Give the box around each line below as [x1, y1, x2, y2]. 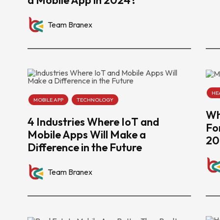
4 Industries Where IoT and [27, 114, 159, 129]
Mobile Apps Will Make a [27, 127, 146, 141]
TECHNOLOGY [77, 96, 113, 103]
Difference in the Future [27, 140, 142, 154]
